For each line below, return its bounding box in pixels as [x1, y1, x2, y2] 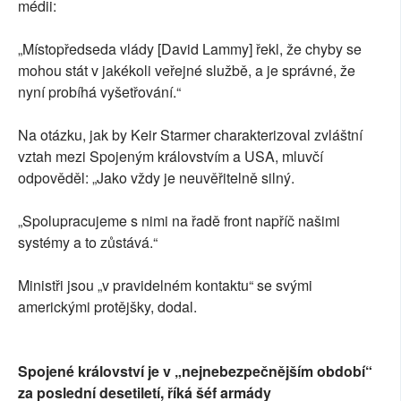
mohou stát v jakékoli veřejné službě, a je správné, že [18, 59, 355, 81]
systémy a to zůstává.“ [18, 231, 158, 252]
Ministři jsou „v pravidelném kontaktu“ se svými [18, 274, 312, 295]
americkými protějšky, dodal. [18, 295, 197, 317]
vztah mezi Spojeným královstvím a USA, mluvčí [18, 145, 323, 166]
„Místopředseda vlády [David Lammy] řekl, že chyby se [18, 38, 362, 59]
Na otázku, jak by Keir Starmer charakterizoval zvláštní [18, 124, 363, 145]
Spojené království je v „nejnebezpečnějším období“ [18, 360, 372, 381]
